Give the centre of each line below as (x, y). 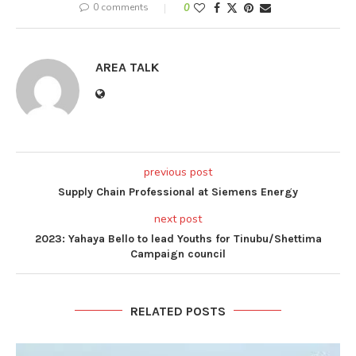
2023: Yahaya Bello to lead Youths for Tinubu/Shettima (178, 238)
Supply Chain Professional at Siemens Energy (178, 192)
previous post (178, 172)
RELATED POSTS (178, 311)
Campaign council (178, 253)
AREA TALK (127, 67)
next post (178, 219)
